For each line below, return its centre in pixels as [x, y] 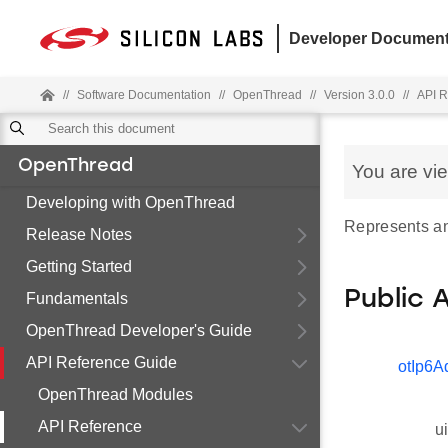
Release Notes [79, 234]
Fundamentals [77, 298]
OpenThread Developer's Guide [139, 330]
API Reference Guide [101, 362]
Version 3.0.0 [359, 95]
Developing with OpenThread [130, 202]
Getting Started [79, 266]
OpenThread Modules [115, 394]
